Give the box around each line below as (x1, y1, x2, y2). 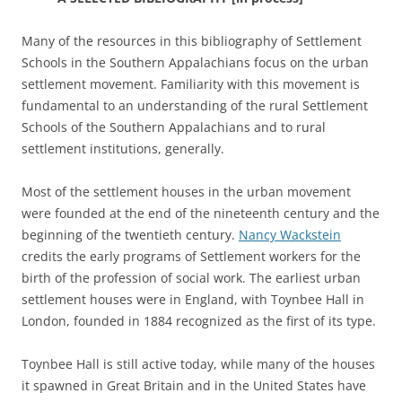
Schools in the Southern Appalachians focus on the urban (22, 53, 369, 71)
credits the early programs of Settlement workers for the (22, 247, 361, 265)
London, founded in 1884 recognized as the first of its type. (22, 311, 380, 329)
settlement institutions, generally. (22, 139, 228, 157)
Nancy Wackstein (239, 225, 341, 243)
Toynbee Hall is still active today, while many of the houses (22, 354, 375, 372)
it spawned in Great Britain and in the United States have (22, 376, 366, 394)
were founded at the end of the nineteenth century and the (22, 204, 380, 222)
